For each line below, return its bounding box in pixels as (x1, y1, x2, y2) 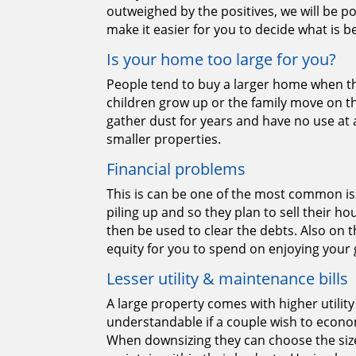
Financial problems (106, 158, 246, 180)
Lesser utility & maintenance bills (106, 268, 349, 290)
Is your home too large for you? (106, 48, 337, 71)
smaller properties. (106, 130, 222, 149)
